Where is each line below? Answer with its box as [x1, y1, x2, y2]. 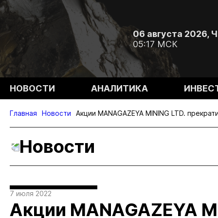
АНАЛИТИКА [91, 83, 148, 93]
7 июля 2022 [10, 189, 52, 198]
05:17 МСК [133, 38, 178, 49]
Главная [10, 109, 37, 117]
